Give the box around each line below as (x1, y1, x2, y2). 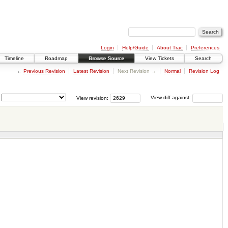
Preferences (190, 44, 219, 50)
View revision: (76, 95, 108, 101)
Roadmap (45, 55, 68, 62)
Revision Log (188, 68, 219, 74)
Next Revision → (117, 68, 156, 74)
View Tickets (145, 55, 174, 62)
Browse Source (89, 55, 124, 62)
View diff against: (151, 95, 192, 101)
